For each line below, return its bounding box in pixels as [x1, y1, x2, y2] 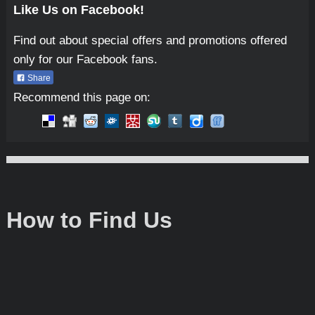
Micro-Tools [21, 156, 75, 169]
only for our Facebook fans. [13, 53, 157, 67]
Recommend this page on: [13, 90, 150, 104]
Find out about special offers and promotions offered [13, 34, 287, 48]
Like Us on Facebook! [13, 3, 144, 18]
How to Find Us [6, 207, 172, 233]
